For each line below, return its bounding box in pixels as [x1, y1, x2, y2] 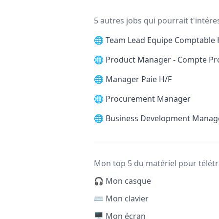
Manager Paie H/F [106, 74, 172, 85]
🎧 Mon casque [94, 175, 151, 186]
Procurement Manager [106, 93, 191, 104]
